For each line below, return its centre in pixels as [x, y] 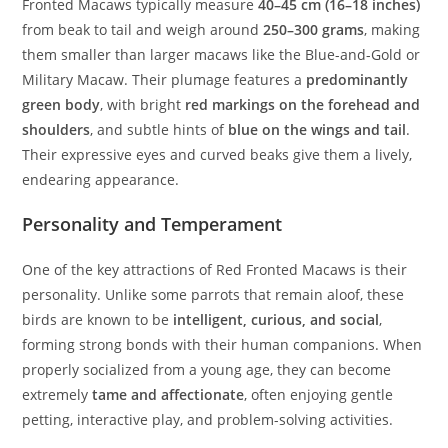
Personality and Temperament [152, 224]
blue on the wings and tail [317, 130]
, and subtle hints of [159, 130]
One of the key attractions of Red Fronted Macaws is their [215, 270]
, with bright [143, 105]
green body [61, 105]
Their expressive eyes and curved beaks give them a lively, [217, 155]
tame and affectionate [168, 395]
